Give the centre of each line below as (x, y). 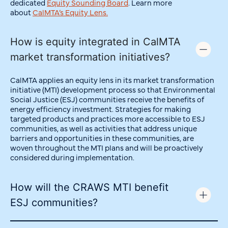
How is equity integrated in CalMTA (95, 42)
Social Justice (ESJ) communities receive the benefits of (107, 99)
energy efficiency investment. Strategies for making (101, 109)
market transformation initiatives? (90, 57)
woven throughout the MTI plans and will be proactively (107, 148)
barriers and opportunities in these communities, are (102, 138)
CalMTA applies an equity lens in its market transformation (112, 80)
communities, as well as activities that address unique (104, 128)
